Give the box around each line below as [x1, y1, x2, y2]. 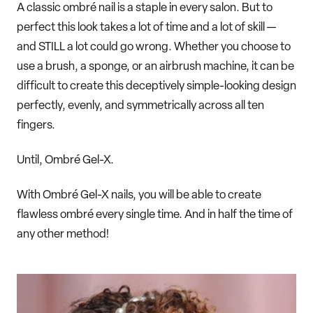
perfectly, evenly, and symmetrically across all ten [17, 99, 264, 112]
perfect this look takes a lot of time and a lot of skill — [17, 21, 276, 34]
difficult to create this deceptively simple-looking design [17, 80, 296, 92]
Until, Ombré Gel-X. [17, 154, 114, 166]
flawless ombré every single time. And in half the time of [17, 208, 293, 221]
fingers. [17, 119, 55, 131]
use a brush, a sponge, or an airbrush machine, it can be [17, 60, 294, 73]
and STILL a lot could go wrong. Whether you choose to [17, 41, 291, 53]
